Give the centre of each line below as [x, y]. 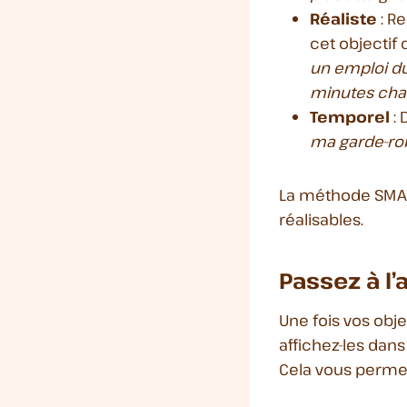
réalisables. [321, 219]
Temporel [350, 116]
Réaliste [343, 18]
